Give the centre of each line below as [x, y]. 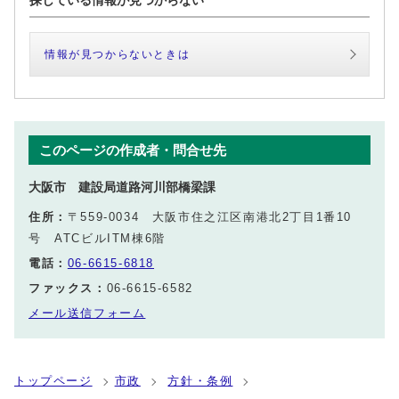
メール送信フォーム [87, 313]
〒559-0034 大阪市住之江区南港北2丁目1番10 [210, 216]
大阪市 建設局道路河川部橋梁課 [122, 187]
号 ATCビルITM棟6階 [97, 238]
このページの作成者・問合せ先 [133, 150]
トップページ [53, 380]
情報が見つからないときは [118, 54]
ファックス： [68, 288]
